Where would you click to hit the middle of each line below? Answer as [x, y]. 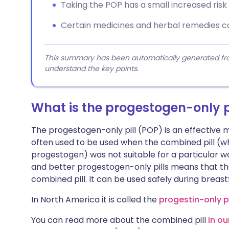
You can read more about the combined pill [120, 220]
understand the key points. [91, 68]
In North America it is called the [95, 200]
